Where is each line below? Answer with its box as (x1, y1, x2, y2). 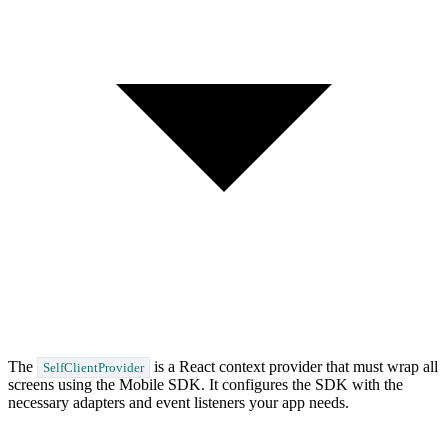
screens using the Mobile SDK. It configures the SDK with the (8, 375, 403, 393)
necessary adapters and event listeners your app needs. (8, 393, 349, 411)
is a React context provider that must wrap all (150, 357, 439, 375)
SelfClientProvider (43, 359, 145, 375)
